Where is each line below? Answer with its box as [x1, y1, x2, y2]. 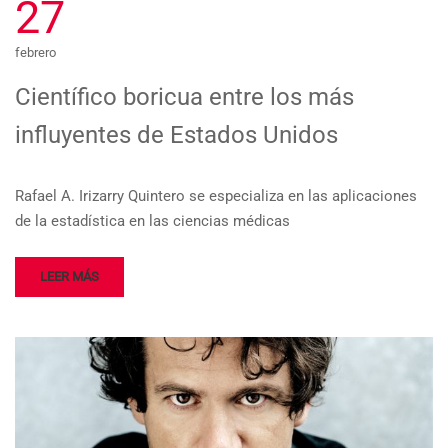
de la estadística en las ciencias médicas [15, 211, 290, 230]
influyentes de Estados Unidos [15, 120, 338, 149]
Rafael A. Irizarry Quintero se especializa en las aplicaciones [15, 186, 417, 205]
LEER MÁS [40, 268, 99, 284]
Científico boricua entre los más [15, 82, 354, 111]
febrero [15, 44, 56, 60]
